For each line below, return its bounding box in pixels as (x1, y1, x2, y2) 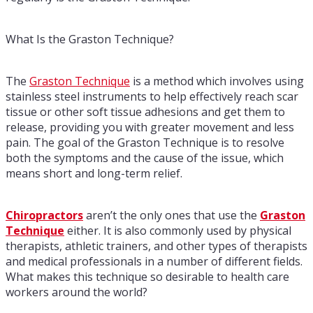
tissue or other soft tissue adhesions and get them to (6, 104, 285, 119)
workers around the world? (6, 284, 147, 300)
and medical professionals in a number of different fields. (6, 254, 303, 269)
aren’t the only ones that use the (83, 208, 260, 223)
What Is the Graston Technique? (6, 31, 174, 47)
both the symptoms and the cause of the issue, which (6, 150, 284, 166)
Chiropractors (6, 208, 83, 223)
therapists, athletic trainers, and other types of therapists (6, 238, 307, 254)
